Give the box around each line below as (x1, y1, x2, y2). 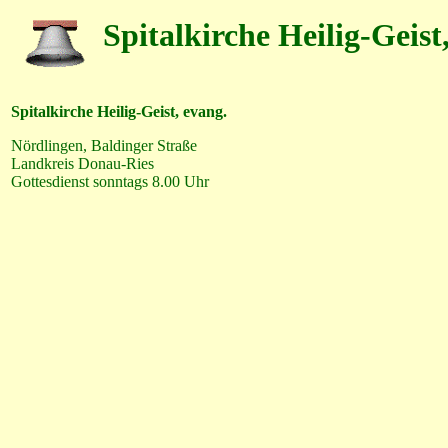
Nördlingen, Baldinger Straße (11, 137, 197, 154)
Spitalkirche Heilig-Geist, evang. (11, 103, 227, 120)
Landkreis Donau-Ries (11, 155, 154, 172)
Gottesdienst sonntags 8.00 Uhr (11, 173, 209, 190)
